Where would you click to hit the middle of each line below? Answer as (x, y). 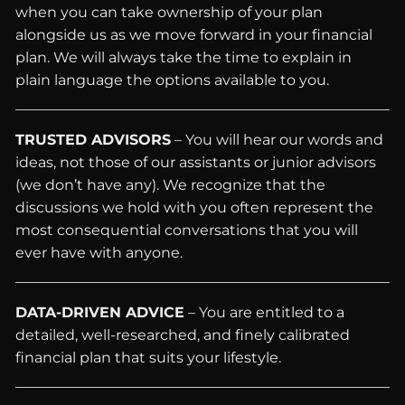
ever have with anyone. (99, 253)
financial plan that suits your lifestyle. (149, 358)
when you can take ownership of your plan (170, 12)
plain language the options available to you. (173, 80)
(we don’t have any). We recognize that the (171, 185)
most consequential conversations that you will (187, 230)
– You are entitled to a (265, 312)
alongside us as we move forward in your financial (194, 35)
